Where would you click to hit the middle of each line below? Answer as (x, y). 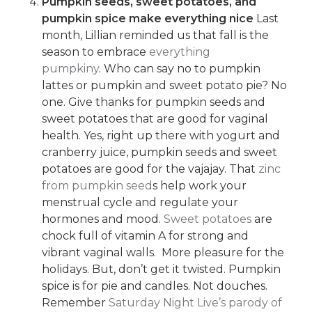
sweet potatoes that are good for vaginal (155, 118)
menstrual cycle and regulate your (140, 202)
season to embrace (96, 52)
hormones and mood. (103, 219)
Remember (76, 302)
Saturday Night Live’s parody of (196, 302)
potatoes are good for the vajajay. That (150, 169)
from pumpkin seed (97, 185)
